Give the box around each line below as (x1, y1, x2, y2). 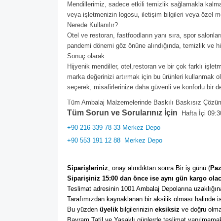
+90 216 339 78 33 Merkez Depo (67, 124, 160, 131)
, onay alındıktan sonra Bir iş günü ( (108, 164, 210, 172)
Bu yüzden (67, 206, 100, 213)
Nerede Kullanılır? (67, 21, 118, 29)
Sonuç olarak (67, 52, 105, 60)
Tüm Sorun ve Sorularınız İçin (67, 109, 178, 117)
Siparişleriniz (67, 164, 108, 172)
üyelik (100, 206, 118, 213)
